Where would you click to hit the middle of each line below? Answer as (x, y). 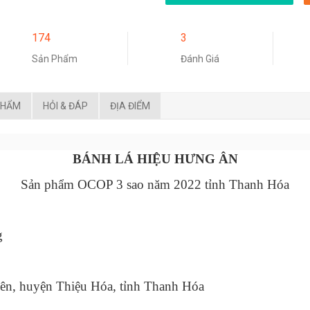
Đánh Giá (200, 59)
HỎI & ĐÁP (65, 106)
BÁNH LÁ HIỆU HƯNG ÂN (155, 158)
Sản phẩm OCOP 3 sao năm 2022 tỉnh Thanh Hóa (155, 184)
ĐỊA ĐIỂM (130, 106)
